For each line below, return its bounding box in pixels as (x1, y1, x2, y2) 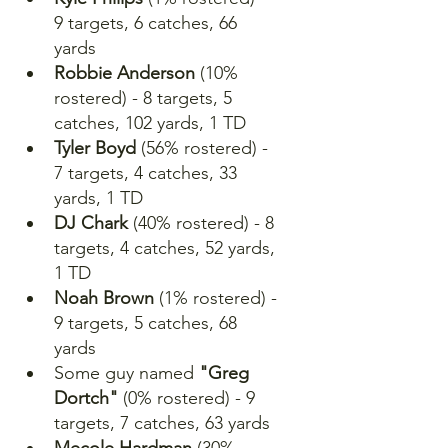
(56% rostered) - (136, 136, 273, 159)
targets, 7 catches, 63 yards (54, 411, 270, 434)
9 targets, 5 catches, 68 (54, 311, 242, 334)
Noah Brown (54, 286, 154, 309)
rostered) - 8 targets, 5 (54, 86, 237, 109)
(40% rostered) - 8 (128, 211, 279, 234)
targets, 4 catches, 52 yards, (54, 236, 280, 259)
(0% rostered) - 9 (118, 386, 260, 409)
